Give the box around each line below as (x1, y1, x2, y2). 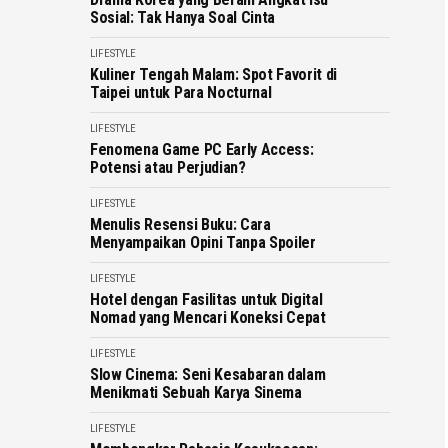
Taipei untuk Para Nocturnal (90, 83, 272, 102)
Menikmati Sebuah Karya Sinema (90, 383, 302, 402)
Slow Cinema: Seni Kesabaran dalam (90, 365, 326, 384)
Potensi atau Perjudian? (90, 158, 246, 177)
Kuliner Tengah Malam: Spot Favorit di (90, 65, 338, 84)
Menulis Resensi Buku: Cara (90, 215, 271, 234)
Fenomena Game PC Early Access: (90, 140, 314, 159)
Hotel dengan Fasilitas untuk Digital (90, 290, 323, 309)
